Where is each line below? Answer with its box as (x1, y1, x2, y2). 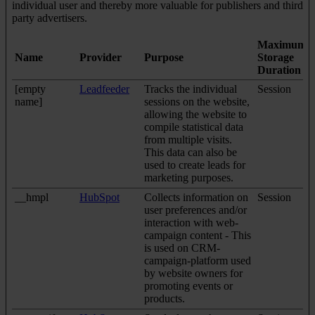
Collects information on (144, 191, 248, 203)
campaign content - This (144, 229, 251, 241)
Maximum (257, 38, 307, 51)
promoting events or (144, 279, 233, 292)
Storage (257, 51, 294, 63)
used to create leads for (144, 158, 245, 171)
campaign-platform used (144, 254, 251, 266)
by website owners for (144, 266, 243, 279)
